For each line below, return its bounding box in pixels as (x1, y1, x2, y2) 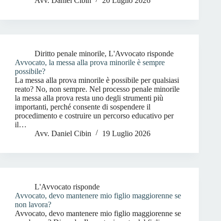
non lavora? (15, 200, 51, 209)
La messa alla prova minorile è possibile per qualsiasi (15, 76, 179, 84)
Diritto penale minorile (35, 49, 105, 58)
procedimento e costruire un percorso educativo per (15, 111, 174, 120)
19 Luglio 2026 (102, 129, 150, 138)
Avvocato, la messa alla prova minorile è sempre (15, 58, 165, 67)
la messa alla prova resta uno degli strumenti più (15, 94, 163, 102)
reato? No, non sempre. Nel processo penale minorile (15, 85, 180, 93)
